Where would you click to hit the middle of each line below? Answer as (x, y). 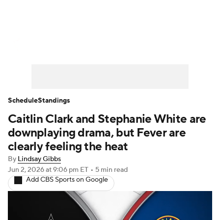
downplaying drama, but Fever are (97, 133)
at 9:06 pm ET (67, 170)
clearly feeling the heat (68, 147)
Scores (105, 44)
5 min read (111, 170)
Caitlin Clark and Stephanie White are (107, 119)
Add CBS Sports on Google (67, 180)
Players (167, 69)
